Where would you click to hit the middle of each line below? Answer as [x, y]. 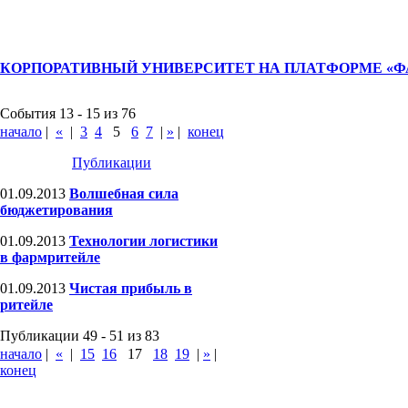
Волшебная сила [124, 194]
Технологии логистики [143, 241]
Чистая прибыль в [131, 288]
